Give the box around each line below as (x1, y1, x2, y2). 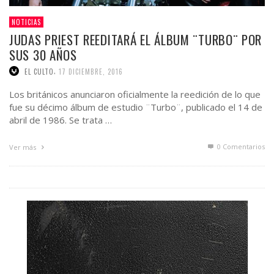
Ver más (9, 143, 38, 152)
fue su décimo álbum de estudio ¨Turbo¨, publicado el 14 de (9, 101, 262, 114)
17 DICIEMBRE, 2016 (59, 66, 123, 76)
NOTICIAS (12, 17, 41, 27)
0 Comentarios (215, 142, 265, 152)
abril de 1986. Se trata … (9, 114, 112, 127)
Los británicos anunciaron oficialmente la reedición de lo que (9, 88, 261, 101)
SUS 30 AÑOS (9, 45, 77, 64)
